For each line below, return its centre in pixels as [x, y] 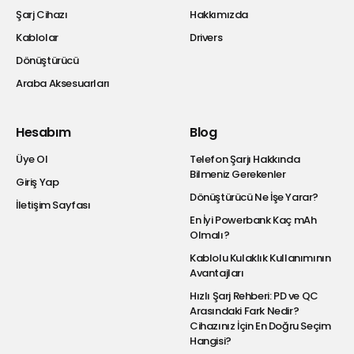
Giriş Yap [38, 182]
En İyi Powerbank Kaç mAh [253, 220]
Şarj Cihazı [42, 14]
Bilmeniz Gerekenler [238, 174]
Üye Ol [32, 159]
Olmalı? [210, 235]
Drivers [206, 37]
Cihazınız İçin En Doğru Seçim [260, 326]
